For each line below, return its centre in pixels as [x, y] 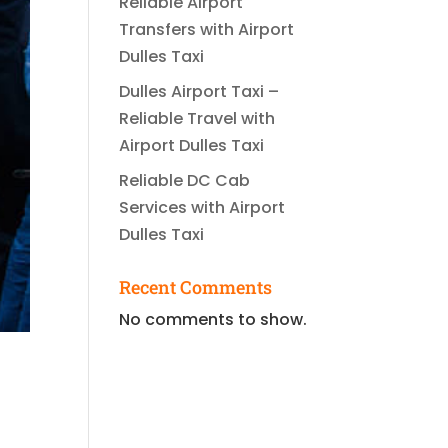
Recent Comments [196, 287]
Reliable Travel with [197, 118]
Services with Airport [202, 207]
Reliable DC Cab [185, 180]
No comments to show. [213, 319]
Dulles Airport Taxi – [199, 91]
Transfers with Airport [207, 29]
